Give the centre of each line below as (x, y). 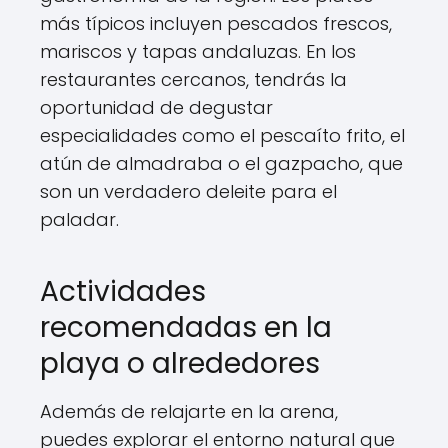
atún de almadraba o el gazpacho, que (221, 163)
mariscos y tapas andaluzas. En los (198, 51)
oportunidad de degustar (156, 107)
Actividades (123, 291)
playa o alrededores (180, 363)
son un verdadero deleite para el (188, 191)
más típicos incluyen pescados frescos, (216, 23)
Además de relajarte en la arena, (189, 411)
